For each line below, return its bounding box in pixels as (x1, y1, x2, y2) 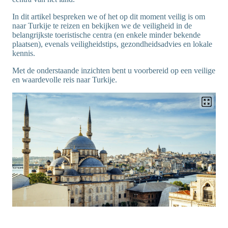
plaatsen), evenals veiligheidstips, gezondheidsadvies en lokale (12, 40, 212, 48)
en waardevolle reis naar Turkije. (12, 75, 117, 84)
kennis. (12, 49, 35, 58)
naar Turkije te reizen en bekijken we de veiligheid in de (12, 21, 192, 30)
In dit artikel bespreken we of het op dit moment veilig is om (12, 12, 205, 21)
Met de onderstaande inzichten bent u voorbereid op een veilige (12, 66, 215, 75)
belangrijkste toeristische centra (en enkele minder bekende (12, 31, 201, 39)
